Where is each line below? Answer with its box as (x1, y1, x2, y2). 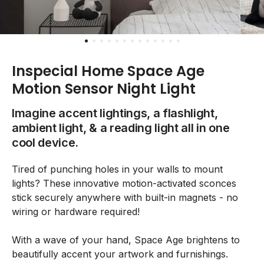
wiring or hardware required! (12, 206, 140, 217)
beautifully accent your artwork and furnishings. (12, 248, 228, 260)
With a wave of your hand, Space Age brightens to (12, 234, 240, 246)
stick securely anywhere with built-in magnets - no (12, 192, 238, 203)
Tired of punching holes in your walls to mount (12, 163, 223, 175)
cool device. (12, 136, 79, 150)
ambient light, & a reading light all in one (12, 121, 230, 135)
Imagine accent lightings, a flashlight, (12, 106, 218, 120)
